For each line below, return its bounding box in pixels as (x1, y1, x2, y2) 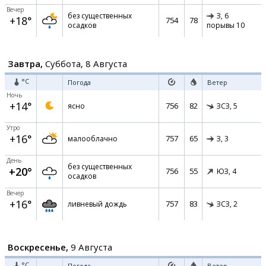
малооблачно (68, 134, 118, 144)
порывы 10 (207, 20, 245, 31)
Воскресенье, (8, 241, 68, 253)
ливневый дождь (68, 199, 127, 209)
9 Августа (68, 241, 112, 253)
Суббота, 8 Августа (43, 58, 127, 69)
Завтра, (8, 58, 43, 69)
